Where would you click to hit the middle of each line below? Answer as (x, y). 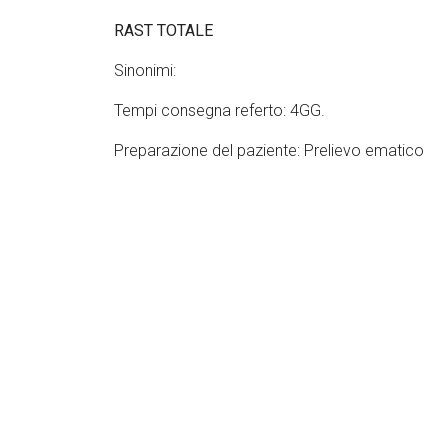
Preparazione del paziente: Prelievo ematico (269, 151)
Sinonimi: (145, 71)
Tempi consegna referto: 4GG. (219, 111)
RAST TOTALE (163, 31)
